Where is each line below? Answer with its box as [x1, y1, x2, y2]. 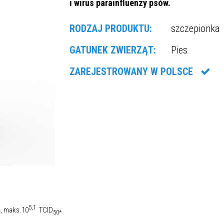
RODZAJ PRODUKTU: [69, 23, 152, 35]
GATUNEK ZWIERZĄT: [69, 44, 156, 56]
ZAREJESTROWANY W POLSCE [69, 66, 200, 78]
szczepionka [171, 23, 219, 35]
